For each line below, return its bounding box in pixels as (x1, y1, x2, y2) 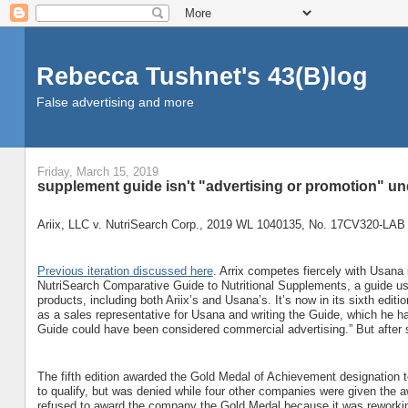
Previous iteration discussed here (36, 264, 213, 279)
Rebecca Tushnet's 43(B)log (36, 62, 368, 90)
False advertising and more (36, 95, 194, 109)
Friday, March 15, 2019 (36, 165, 158, 179)
